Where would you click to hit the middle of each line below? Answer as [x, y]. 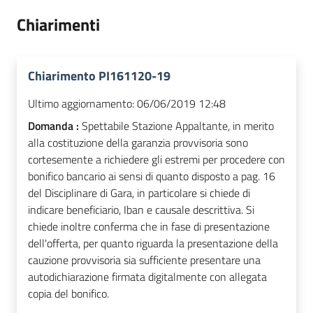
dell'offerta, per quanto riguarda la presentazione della [153, 243]
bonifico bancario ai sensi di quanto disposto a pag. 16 [152, 176]
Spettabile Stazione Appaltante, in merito [178, 126]
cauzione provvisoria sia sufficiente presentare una [144, 260]
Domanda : [55, 126]
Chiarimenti [58, 25]
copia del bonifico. [68, 294]
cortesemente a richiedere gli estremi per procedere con [156, 160]
